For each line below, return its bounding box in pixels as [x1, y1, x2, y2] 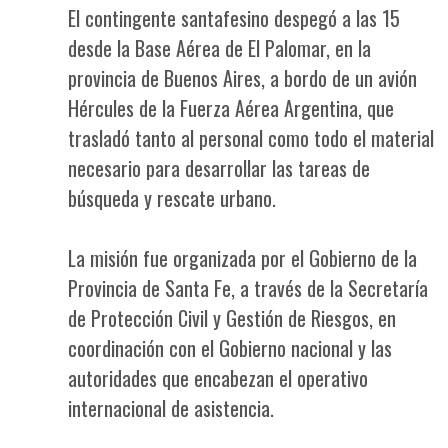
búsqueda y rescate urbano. [68, 183, 276, 213]
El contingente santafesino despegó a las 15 [68, 3, 400, 33]
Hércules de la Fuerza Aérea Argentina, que [68, 93, 394, 123]
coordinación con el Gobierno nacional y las [68, 333, 392, 363]
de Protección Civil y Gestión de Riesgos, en [68, 303, 396, 333]
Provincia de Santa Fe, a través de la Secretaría [68, 273, 428, 303]
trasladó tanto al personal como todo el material [68, 123, 434, 153]
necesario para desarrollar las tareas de [68, 153, 370, 183]
